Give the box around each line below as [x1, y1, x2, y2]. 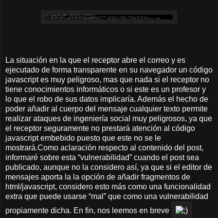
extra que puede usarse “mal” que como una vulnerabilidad [5, 192, 208, 201]
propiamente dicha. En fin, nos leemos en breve [5, 206, 171, 215]
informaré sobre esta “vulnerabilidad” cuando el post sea [5, 153, 199, 162]
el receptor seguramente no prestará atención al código [5, 124, 195, 133]
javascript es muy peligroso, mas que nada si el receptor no [5, 75, 209, 84]
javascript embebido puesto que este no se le [5, 134, 161, 143]
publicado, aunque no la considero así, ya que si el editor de [5, 163, 212, 172]
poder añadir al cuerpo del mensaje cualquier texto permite [5, 105, 208, 113]
